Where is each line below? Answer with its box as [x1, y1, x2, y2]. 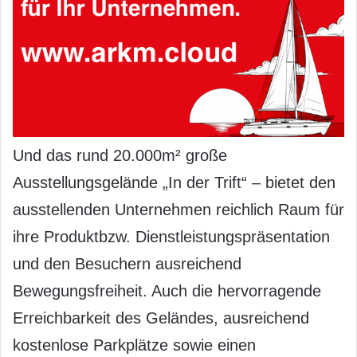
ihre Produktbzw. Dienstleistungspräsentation [13, 228, 330, 246]
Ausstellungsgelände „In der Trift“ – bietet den [13, 174, 335, 192]
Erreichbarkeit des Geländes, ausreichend [13, 309, 309, 328]
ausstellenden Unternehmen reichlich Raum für [13, 201, 344, 219]
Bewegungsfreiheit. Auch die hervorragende [13, 282, 321, 300]
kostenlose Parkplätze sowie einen [13, 336, 256, 355]
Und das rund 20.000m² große [13, 147, 227, 165]
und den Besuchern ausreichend [13, 255, 241, 273]
